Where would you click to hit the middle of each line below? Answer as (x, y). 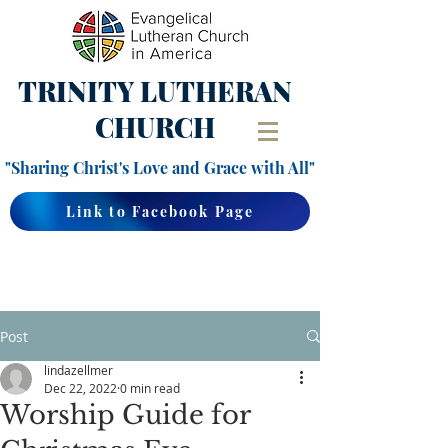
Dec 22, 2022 (80, 388)
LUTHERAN (216, 91)
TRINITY (79, 91)
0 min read (150, 388)
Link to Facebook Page (160, 211)
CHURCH (155, 127)
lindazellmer (78, 370)
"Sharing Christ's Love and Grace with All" (160, 167)
